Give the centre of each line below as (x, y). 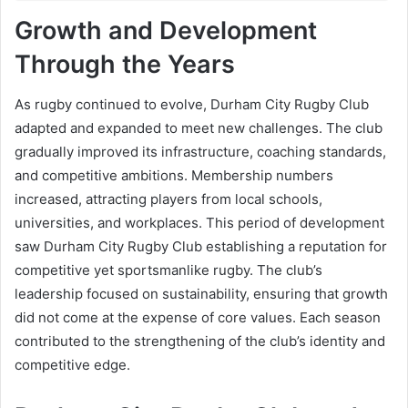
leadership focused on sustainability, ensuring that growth (201, 294)
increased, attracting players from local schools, (168, 199)
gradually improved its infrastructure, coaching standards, (200, 152)
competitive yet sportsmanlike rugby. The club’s (168, 270)
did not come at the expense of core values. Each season (198, 318)
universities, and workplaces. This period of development (199, 223)
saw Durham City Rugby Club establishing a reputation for (201, 247)
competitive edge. (72, 365)
